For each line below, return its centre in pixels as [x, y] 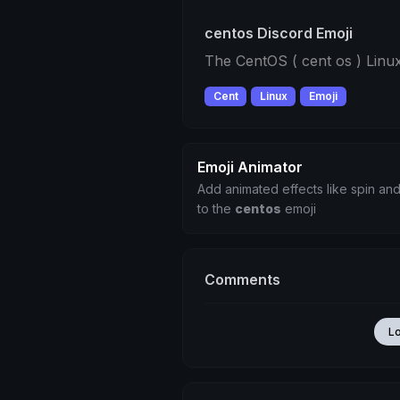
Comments [242, 280]
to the [216, 209]
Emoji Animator [250, 167]
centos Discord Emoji [279, 33]
